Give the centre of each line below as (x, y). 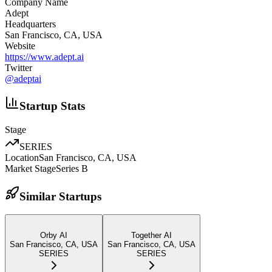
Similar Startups (60, 196)
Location (22, 158)
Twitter (19, 67)
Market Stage (30, 169)
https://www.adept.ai (44, 56)
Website (20, 46)
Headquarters (30, 24)
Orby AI (54, 236)
